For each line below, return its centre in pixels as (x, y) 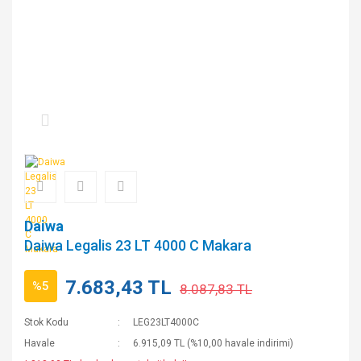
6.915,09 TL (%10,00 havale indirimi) (214, 343)
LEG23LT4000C (166, 322)
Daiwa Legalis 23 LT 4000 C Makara (138, 245)
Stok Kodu (46, 322)
